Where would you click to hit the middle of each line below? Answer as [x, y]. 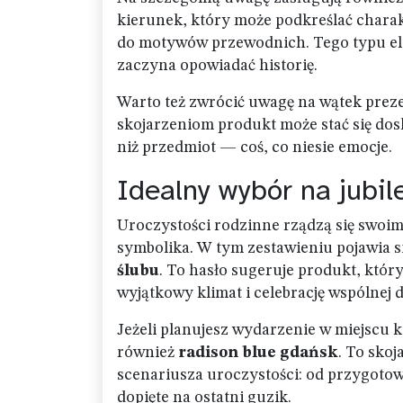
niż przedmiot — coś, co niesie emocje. [255, 148]
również [148, 353]
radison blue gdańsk [258, 353]
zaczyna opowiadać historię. [217, 66]
